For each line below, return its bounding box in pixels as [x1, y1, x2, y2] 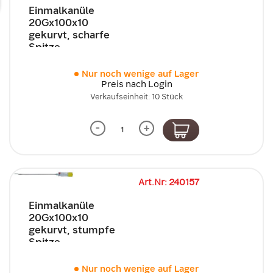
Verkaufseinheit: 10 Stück [90, 91, 183, 102]
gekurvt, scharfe [29, 27, 110, 41]
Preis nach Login [101, 77, 172, 90]
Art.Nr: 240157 [138, 176, 199, 188]
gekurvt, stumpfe [29, 223, 115, 236]
